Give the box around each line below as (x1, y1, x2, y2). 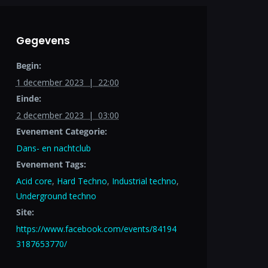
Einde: (16, 92, 41, 104)
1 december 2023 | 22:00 (16, 76, 119, 88)
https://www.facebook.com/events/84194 (16, 223, 176, 234)
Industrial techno (111, 175, 176, 187)
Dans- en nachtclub (16, 142, 91, 154)
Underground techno (16, 190, 96, 202)
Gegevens (16, 33, 70, 48)
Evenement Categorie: (16, 125, 107, 137)
